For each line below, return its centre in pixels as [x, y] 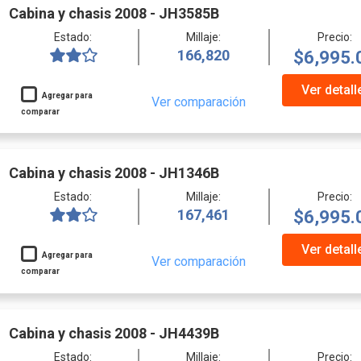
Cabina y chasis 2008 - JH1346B [114, 173]
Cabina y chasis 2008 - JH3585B [114, 13]
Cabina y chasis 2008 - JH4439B [114, 334]
